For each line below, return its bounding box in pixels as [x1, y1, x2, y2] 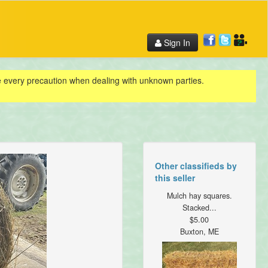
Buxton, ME [179, 226, 219, 237]
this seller [154, 172, 195, 184]
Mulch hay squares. [166, 190, 232, 202]
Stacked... [182, 202, 217, 214]
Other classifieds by [154, 160, 237, 172]
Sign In [162, 36, 190, 48]
